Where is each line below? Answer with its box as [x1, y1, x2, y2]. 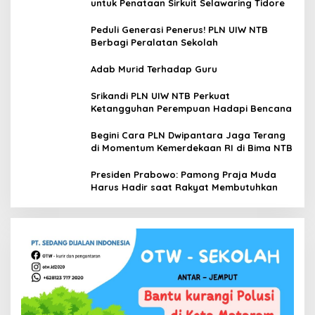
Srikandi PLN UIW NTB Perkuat [91, 89, 230, 101]
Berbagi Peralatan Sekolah [91, 36, 218, 48]
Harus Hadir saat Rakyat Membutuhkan [91, 181, 278, 193]
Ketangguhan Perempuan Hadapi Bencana [91, 102, 292, 114]
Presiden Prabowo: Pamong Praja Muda [91, 168, 276, 180]
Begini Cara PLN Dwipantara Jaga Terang [91, 129, 285, 141]
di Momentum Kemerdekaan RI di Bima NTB [91, 141, 292, 153]
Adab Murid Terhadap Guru [91, 63, 217, 75]
